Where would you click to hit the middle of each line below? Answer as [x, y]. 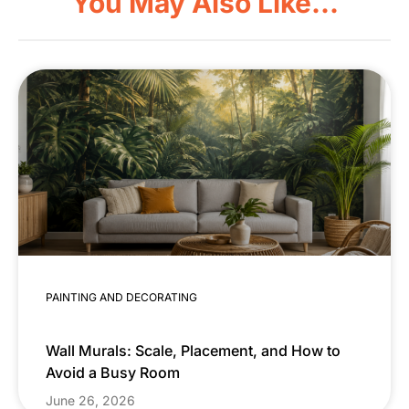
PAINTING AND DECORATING [121, 298]
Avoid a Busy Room [113, 373]
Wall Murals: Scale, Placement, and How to [193, 351]
